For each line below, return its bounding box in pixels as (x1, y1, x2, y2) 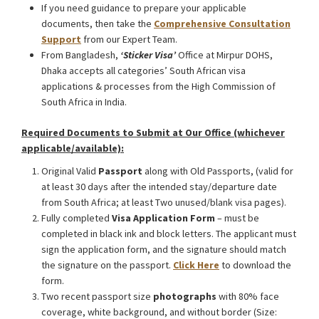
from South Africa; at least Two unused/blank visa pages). (41, 196, 286, 209)
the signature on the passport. (41, 258, 173, 271)
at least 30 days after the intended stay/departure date (41, 180, 277, 193)
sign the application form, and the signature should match (41, 243, 286, 256)
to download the (219, 258, 291, 271)
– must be (215, 211, 259, 224)
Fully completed (41, 211, 112, 224)
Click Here (173, 258, 219, 271)
